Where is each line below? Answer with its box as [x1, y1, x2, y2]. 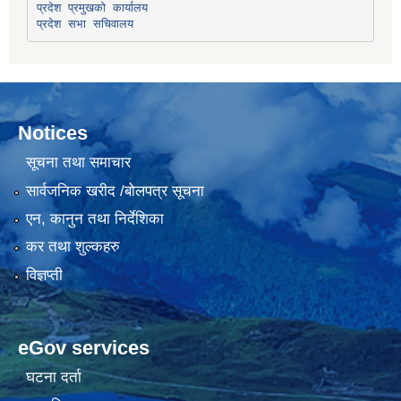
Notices [18, 121, 88, 144]
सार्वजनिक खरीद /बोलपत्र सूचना [25, 182, 204, 200]
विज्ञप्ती [25, 266, 63, 284]
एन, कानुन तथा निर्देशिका [25, 210, 164, 228]
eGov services [18, 336, 149, 359]
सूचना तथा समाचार [25, 154, 131, 172]
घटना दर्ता [25, 369, 81, 387]
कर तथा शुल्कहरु [25, 238, 120, 256]
